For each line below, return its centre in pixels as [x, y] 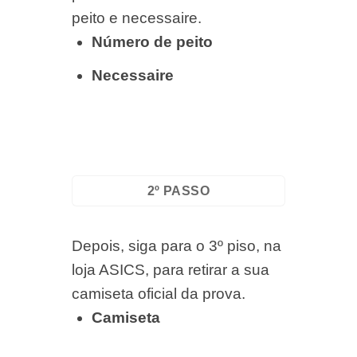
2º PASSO [178, 190]
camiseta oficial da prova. [158, 294]
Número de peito [152, 42]
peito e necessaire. [136, 18]
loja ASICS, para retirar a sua [170, 270]
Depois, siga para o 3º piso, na [176, 246]
